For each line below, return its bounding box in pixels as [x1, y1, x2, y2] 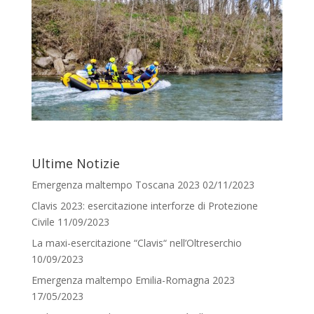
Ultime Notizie [31, 154, 120, 172]
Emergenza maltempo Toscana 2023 [31, 177, 200, 191]
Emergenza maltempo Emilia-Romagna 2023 [31, 273, 235, 287]
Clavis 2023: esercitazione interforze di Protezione [31, 198, 258, 212]
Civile [31, 214, 55, 228]
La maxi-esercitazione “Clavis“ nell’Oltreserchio [31, 235, 242, 250]
